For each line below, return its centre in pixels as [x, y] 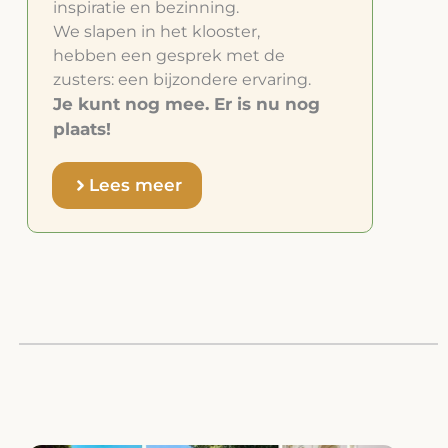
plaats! [81, 129]
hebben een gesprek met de [168, 56]
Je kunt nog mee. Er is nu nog [186, 104]
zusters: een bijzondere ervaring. [181, 80]
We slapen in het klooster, [156, 32]
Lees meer [136, 185]
